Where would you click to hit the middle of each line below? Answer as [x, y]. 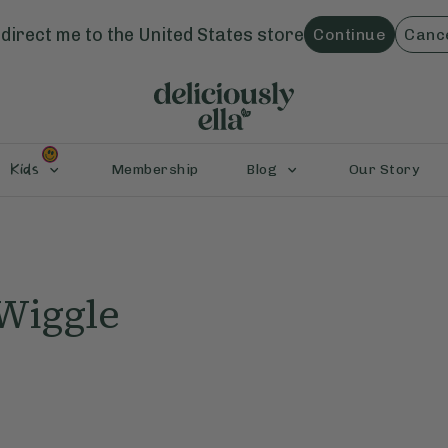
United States [195, 34]
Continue [349, 34]
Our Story [384, 170]
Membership [154, 170]
